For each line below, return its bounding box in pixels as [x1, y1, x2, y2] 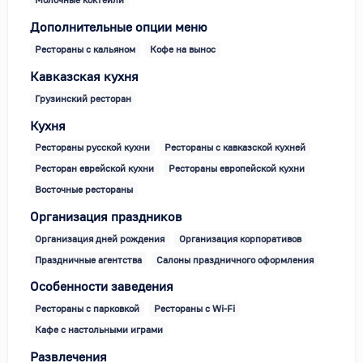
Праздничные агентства [35, 253, 142, 266]
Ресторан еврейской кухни [35, 162, 154, 175]
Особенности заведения [30, 279, 173, 294]
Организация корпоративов [179, 232, 301, 245]
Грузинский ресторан [35, 92, 131, 105]
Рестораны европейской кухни [169, 162, 305, 175]
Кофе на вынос [150, 42, 216, 55]
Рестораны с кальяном [35, 42, 135, 55]
